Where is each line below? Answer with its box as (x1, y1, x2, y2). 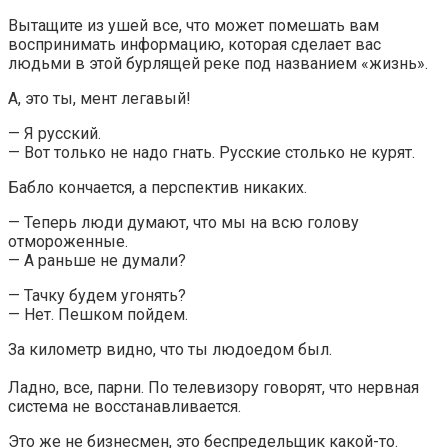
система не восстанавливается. (8, 396, 241, 416)
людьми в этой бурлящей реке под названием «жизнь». (8, 53, 428, 73)
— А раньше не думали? (8, 250, 186, 270)
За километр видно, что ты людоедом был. (8, 339, 332, 359)
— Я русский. (8, 123, 101, 143)
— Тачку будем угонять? (8, 285, 186, 305)
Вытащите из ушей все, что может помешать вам (8, 15, 379, 35)
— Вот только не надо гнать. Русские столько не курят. (8, 142, 415, 162)
